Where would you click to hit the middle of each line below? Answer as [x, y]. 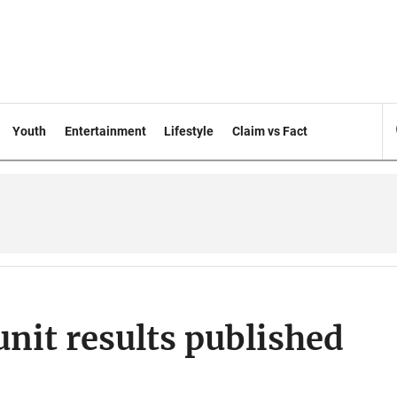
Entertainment [105, 131]
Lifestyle [189, 131]
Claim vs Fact [270, 131]
